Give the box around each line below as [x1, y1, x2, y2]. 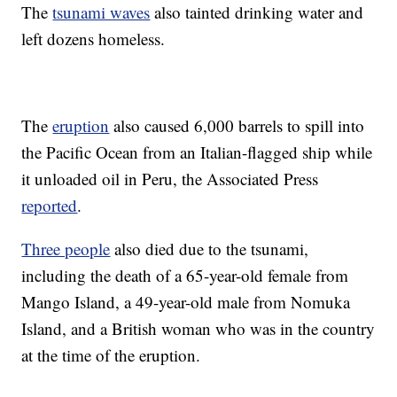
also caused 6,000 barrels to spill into [109, 114, 365, 137]
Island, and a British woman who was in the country [21, 317, 376, 340]
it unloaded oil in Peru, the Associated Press [21, 167, 319, 191]
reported [21, 194, 78, 217]
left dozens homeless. [21, 27, 166, 51]
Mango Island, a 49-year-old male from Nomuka [21, 291, 351, 314]
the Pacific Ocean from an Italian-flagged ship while [21, 141, 373, 164]
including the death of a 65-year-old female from [21, 264, 349, 287]
